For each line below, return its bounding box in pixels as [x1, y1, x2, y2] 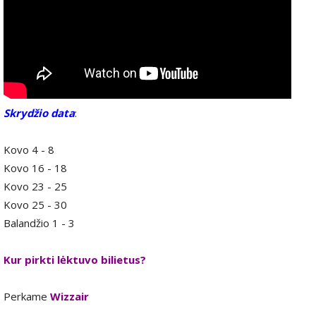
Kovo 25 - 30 [4, 197, 67, 212]
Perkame [4, 288, 50, 303]
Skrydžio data [4, 105, 75, 120]
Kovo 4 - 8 [4, 142, 54, 157]
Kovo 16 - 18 [4, 160, 67, 175]
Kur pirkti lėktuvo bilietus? [4, 252, 146, 267]
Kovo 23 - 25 [4, 178, 67, 193]
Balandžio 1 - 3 [4, 215, 75, 230]
